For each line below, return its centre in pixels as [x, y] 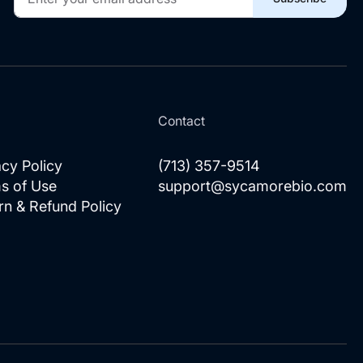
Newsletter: [47, 59]
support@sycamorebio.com [252, 186]
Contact [181, 121]
